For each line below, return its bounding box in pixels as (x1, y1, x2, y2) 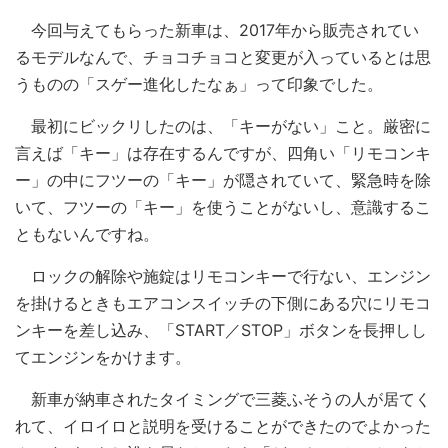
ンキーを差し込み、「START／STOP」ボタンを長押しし (15, 319, 427, 340)
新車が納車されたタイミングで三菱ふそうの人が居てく (15, 388, 431, 409)
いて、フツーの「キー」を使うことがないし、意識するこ (15, 196, 431, 217)
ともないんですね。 (15, 223, 159, 244)
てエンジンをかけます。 (15, 346, 191, 367)
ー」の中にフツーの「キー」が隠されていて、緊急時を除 (15, 169, 431, 190)
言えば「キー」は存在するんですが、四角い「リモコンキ (15, 142, 431, 163)
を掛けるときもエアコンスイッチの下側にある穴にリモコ (15, 292, 431, 313)
